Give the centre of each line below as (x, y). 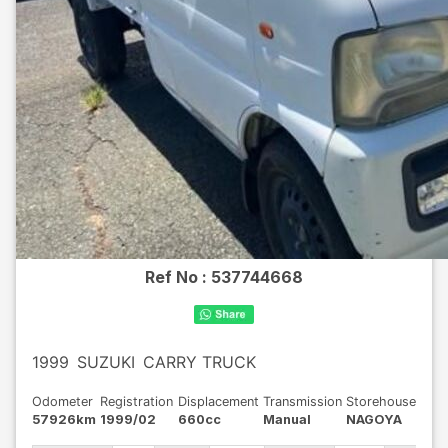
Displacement (218, 401)
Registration (137, 401)
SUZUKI (106, 362)
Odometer (62, 401)
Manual (286, 419)
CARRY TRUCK (199, 362)
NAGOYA (374, 419)
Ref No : (178, 277)
